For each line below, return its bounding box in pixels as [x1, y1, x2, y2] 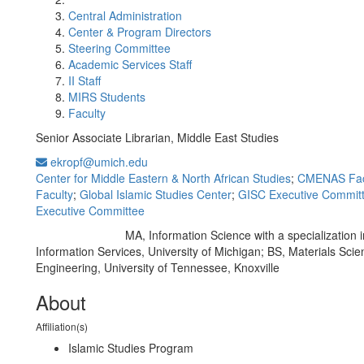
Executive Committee [36, 202, 145, 219]
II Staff [68, 72, 101, 89]
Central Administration [68, 7, 182, 24]
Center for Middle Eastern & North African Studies [36, 170, 291, 186]
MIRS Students [68, 89, 145, 105]
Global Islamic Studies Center [80, 186, 232, 202]
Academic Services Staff [68, 56, 192, 72]
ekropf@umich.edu [47, 154, 148, 170]
